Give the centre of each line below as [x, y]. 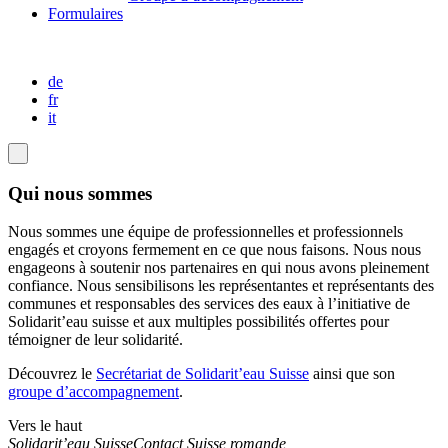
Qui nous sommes [80, 193]
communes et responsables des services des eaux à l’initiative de [209, 304]
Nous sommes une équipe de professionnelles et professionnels [205, 232]
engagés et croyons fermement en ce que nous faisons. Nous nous [214, 250]
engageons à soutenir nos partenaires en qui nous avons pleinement [218, 268]
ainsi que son [352, 374]
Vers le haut [45, 426]
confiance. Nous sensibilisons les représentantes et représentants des [221, 286]
